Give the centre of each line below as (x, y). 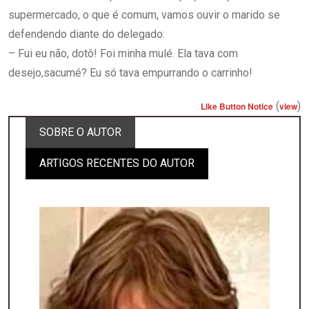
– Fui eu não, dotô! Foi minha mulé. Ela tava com (123, 54)
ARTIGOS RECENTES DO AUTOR (117, 163)
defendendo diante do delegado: (87, 34)
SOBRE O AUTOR (80, 132)
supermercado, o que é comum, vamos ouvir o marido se (144, 15)
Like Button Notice (237, 107)
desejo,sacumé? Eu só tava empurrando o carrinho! (130, 73)
